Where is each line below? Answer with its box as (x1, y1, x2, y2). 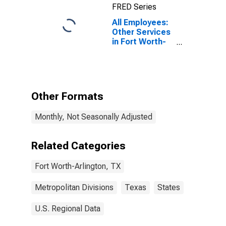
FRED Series (112, 2, 156, 12)
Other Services (112, 27, 171, 37)
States (157, 183, 180, 192)
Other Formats (31, 90, 103, 102)
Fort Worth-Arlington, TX (35, 161, 121, 171)
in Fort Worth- (112, 37, 166, 46)
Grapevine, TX (112, 56, 166, 66)
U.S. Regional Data (35, 204, 100, 213)
